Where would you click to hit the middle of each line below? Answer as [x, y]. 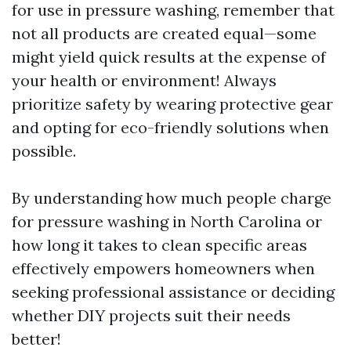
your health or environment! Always [144, 80]
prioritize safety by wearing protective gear [172, 104]
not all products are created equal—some [164, 33]
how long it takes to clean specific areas [159, 245]
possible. [44, 151]
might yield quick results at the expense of [169, 57]
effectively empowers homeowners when [163, 268]
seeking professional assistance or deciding [173, 292]
